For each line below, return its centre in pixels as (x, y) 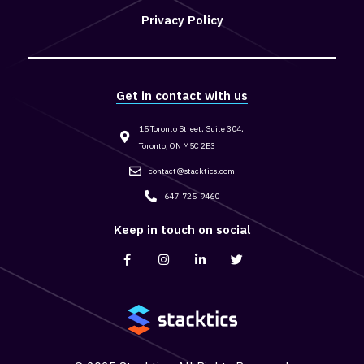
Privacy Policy (182, 19)
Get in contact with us (182, 95)
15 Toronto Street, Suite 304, (192, 128)
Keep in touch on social (182, 229)
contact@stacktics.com (191, 171)
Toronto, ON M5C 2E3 (178, 145)
